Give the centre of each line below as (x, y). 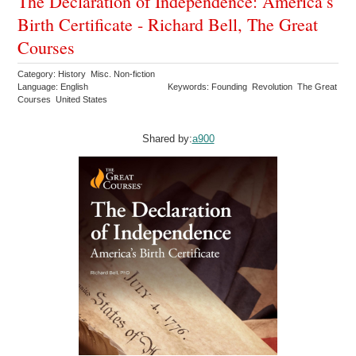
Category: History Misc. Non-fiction (88, 74)
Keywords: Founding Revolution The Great (253, 87)
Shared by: (167, 139)
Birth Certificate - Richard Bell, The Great (168, 25)
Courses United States (64, 100)
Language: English (53, 87)
